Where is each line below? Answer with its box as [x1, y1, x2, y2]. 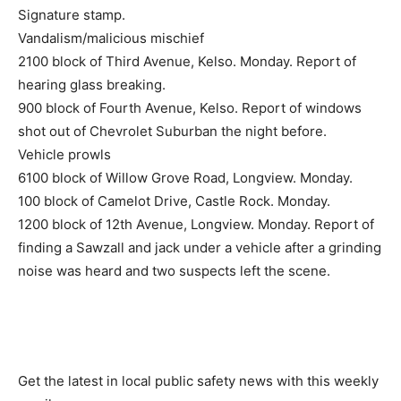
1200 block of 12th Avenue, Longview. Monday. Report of [18, 216, 374, 234]
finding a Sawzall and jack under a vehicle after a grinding [18, 239, 381, 257]
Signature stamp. [18, 6, 125, 24]
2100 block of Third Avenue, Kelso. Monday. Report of [18, 53, 356, 71]
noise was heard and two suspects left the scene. [18, 262, 330, 280]
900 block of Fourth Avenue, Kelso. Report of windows [18, 99, 362, 117]
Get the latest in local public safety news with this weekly [18, 372, 379, 390]
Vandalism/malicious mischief [18, 30, 204, 47]
